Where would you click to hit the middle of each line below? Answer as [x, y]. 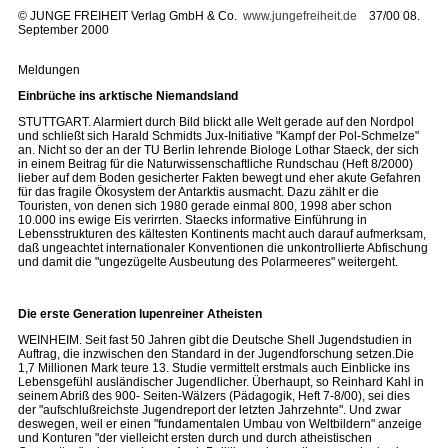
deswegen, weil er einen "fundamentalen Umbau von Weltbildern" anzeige [220, 424]
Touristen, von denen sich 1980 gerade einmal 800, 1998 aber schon [205, 206]
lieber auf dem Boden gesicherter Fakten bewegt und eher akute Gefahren [219, 178]
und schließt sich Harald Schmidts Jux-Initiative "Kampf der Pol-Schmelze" [218, 136]
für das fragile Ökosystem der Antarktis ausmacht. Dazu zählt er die [198, 192]
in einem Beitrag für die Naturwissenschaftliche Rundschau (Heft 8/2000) [215, 164]
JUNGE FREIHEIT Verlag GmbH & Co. [135, 16]
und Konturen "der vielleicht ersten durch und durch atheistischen [195, 438]
